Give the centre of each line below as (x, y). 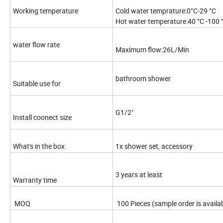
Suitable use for (37, 84)
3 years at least (139, 175)
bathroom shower (143, 79)
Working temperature (46, 11)
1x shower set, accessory (154, 146)
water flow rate (36, 45)
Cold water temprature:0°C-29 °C (167, 11)
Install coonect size (42, 117)
